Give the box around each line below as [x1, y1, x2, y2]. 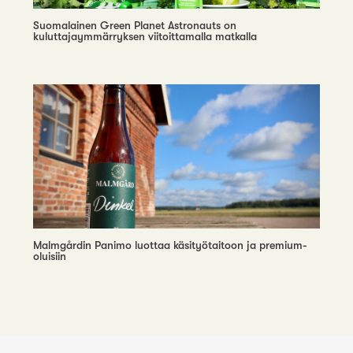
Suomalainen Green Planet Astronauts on [33, 18, 237, 32]
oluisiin [33, 249, 67, 262]
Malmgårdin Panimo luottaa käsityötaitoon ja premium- [33, 238, 308, 251]
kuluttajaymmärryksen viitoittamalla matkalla [33, 29, 258, 43]
